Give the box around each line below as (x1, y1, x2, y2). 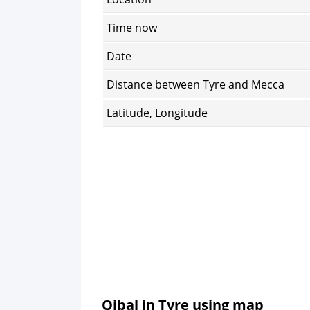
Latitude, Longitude (107, 105, 208, 120)
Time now (107, 20, 157, 35)
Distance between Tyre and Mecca (107, 77, 284, 92)
